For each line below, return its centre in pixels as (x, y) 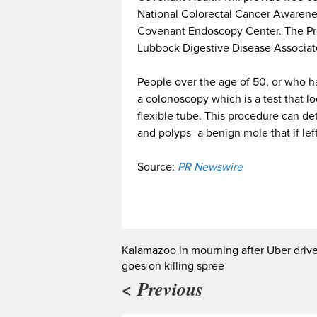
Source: (156, 167)
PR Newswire (209, 167)
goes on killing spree (173, 266)
